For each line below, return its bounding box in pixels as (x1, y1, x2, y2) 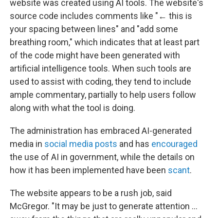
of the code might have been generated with (10, 50, 180, 61)
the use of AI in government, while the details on (10, 152, 195, 163)
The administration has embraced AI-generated (10, 126, 192, 136)
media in (10, 139, 44, 149)
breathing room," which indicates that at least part (10, 37, 200, 48)
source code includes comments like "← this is (10, 11, 192, 21)
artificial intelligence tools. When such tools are (10, 63, 191, 74)
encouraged (151, 139, 198, 149)
